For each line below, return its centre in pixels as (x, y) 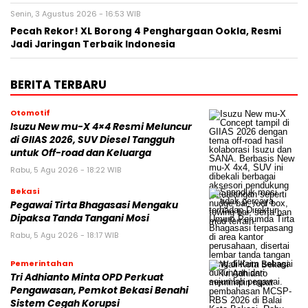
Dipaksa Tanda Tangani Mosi (80, 219)
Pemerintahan (42, 264)
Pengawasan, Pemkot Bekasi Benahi (99, 291)
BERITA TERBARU (58, 85)
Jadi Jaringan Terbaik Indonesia (93, 45)
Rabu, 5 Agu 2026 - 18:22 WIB (66, 170)
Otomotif (30, 113)
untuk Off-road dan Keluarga (81, 153)
